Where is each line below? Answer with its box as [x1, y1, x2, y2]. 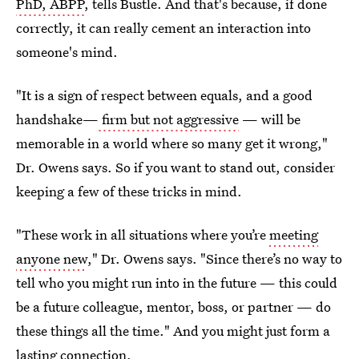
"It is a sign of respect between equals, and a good [16, 86, 313, 105]
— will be [239, 110, 301, 129]
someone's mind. [16, 42, 118, 62]
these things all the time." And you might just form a [16, 321, 330, 341]
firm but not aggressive [99, 110, 239, 129]
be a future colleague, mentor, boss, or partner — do [16, 297, 331, 317]
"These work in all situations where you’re [16, 225, 269, 244]
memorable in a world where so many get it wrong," [16, 134, 328, 153]
